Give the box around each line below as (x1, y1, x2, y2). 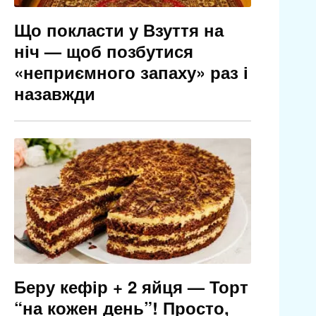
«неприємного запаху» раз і (13, 60, 248, 85)
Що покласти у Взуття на (13, 18, 224, 42)
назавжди (13, 81, 95, 106)
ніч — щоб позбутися (13, 39, 193, 63)
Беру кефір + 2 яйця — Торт (13, 274, 248, 298)
